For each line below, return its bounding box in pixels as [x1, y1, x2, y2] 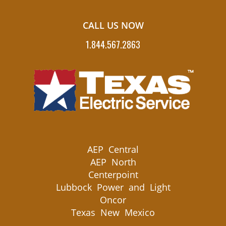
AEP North [90, 155, 136, 168]
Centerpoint [88, 168, 138, 181]
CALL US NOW [82, 19, 144, 31]
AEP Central [87, 143, 139, 155]
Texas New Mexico [71, 206, 155, 218]
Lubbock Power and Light [55, 181, 171, 193]
